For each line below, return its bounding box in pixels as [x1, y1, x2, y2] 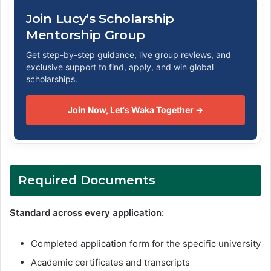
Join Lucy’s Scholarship [26, 10, 175, 26]
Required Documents [18, 172, 155, 188]
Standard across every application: [10, 206, 164, 218]
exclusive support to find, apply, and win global [26, 61, 214, 72]
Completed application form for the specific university [31, 237, 261, 249]
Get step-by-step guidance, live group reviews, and [26, 49, 231, 60]
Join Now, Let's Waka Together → [68, 104, 203, 115]
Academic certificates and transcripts [31, 256, 190, 268]
